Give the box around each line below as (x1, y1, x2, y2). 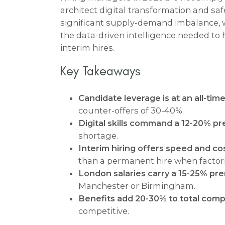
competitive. (78, 205, 129, 216)
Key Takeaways (60, 63, 140, 78)
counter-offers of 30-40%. (78, 105, 184, 116)
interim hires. (60, 42, 115, 53)
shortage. (78, 130, 118, 141)
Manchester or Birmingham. (78, 180, 195, 191)
